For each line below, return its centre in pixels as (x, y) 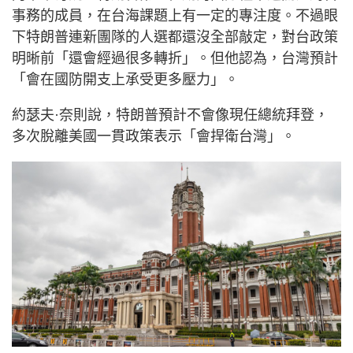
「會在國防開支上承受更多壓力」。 (125, 80)
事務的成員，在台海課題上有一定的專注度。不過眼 (175, 16)
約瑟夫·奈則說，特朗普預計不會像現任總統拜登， (170, 115)
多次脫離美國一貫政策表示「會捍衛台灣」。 (154, 137)
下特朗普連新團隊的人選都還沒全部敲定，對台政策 (175, 37)
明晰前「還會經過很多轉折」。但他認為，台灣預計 (175, 59)
